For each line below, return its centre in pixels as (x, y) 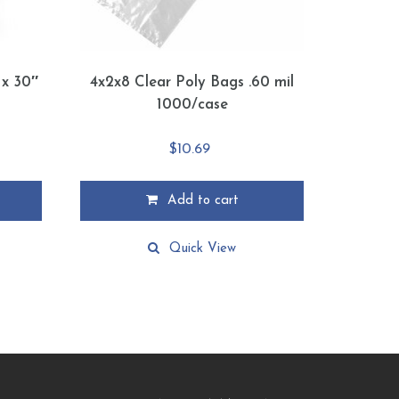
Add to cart (203, 201)
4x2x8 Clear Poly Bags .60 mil (192, 82)
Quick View (203, 249)
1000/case (192, 104)
